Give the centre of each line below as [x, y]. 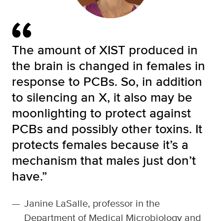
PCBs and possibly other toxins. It [107, 129]
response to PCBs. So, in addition [107, 81]
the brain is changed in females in [109, 66]
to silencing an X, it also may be [102, 97]
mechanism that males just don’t [104, 160]
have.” [30, 176]
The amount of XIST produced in [105, 50]
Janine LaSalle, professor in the [92, 203]
